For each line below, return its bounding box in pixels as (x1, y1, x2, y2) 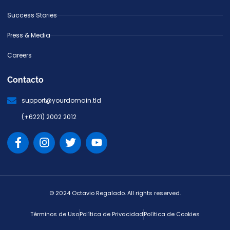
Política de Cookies (144, 209, 200, 218)
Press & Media (7, 30, 50, 40)
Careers (7, 50, 32, 60)
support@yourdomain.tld (21, 95, 101, 105)
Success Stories (7, 10, 57, 20)
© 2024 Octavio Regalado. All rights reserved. (49, 188, 181, 197)
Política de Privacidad (80, 209, 143, 218)
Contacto (7, 74, 44, 85)
